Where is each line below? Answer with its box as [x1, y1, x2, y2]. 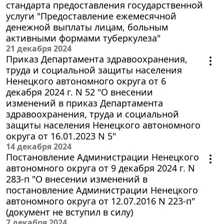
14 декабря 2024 [6, 140, 71, 152]
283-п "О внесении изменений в [6, 172, 147, 185]
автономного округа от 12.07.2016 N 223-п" [6, 194, 195, 207]
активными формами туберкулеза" [6, 31, 160, 44]
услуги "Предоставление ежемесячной [6, 9, 176, 22]
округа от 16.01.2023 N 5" [6, 129, 116, 142]
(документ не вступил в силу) [6, 205, 133, 218]
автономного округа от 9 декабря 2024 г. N [6, 161, 195, 174]
